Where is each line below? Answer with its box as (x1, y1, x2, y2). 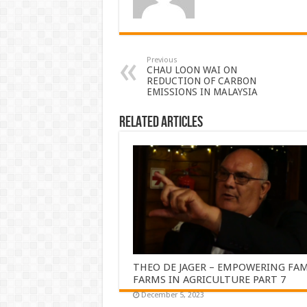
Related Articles (119, 112, 203, 132)
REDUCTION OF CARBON (146, 75, 256, 86)
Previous (146, 55, 177, 64)
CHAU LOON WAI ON (146, 64, 237, 75)
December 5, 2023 (140, 291, 204, 300)
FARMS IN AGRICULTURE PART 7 (132, 273, 286, 286)
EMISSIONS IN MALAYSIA (146, 86, 258, 97)
